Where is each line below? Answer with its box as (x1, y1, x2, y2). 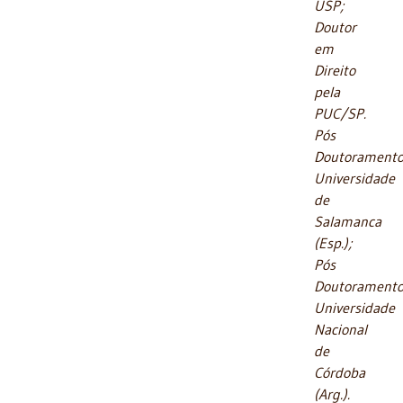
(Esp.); (314, 233, 352, 252)
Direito (314, 60, 355, 79)
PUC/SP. (314, 103, 366, 122)
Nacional (314, 319, 367, 338)
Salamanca (314, 211, 381, 230)
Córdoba (314, 363, 365, 381)
